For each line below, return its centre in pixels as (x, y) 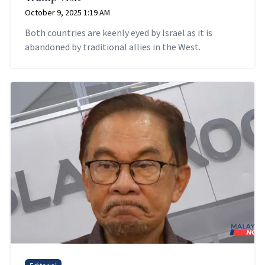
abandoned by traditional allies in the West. (113, 46)
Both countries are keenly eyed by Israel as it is (119, 32)
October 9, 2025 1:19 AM (67, 12)
